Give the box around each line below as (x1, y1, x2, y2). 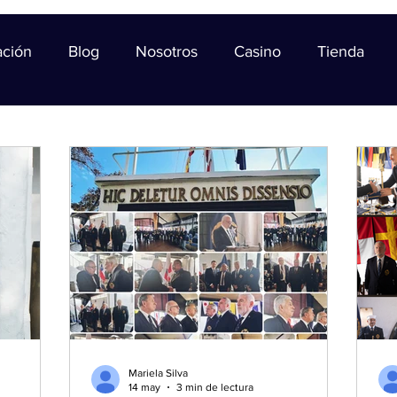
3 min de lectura (176, 381, 253, 394)
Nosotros (135, 43, 198, 60)
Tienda (316, 43, 364, 60)
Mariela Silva (128, 366, 188, 379)
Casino (233, 43, 281, 60)
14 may (128, 381, 160, 394)
